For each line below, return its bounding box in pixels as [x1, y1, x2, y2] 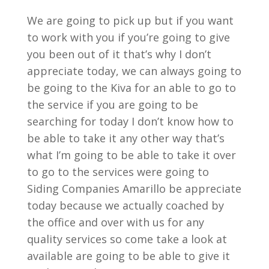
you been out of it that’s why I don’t [26, 47, 211, 61]
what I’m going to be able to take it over [26, 148, 236, 162]
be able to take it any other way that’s [26, 131, 225, 145]
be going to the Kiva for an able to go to [26, 80, 236, 95]
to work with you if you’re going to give [26, 30, 230, 44]
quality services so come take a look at [26, 232, 227, 246]
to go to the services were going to [26, 165, 209, 179]
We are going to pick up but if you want [26, 13, 234, 28]
